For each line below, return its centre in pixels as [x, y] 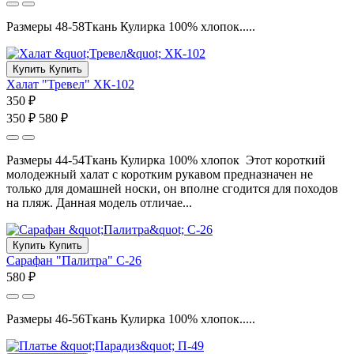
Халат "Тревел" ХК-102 [70, 84]
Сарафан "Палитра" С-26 [74, 260]
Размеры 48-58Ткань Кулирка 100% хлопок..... [131, 26]
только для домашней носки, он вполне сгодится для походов [172, 188]
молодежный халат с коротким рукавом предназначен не [160, 174]
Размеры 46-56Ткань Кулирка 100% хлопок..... [131, 318]
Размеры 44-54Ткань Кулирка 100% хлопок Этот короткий [166, 160]
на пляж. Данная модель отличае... [99, 202]
